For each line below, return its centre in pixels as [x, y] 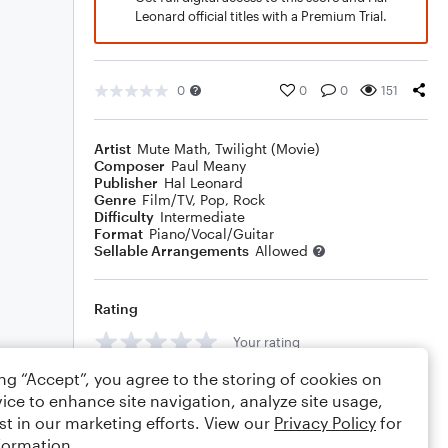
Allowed [281, 250]
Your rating [266, 341]
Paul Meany [208, 165]
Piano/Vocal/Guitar [211, 233]
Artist [112, 148]
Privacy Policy [325, 422]
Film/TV [167, 199]
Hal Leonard [203, 182]
